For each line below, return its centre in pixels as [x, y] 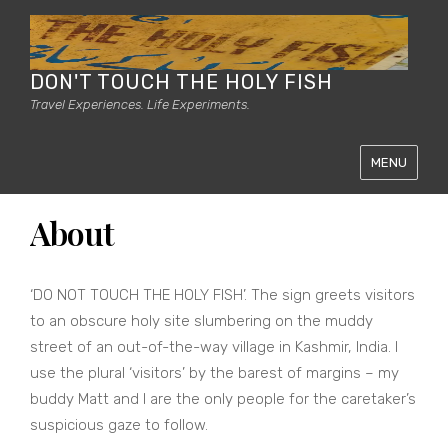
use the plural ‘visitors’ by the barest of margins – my [214, 373]
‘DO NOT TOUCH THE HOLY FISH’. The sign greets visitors [222, 295]
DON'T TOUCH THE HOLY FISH [181, 82]
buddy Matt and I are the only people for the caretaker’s [223, 399]
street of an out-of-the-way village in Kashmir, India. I [214, 347]
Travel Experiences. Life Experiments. [140, 104]
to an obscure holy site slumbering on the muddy [201, 321]
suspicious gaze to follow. [119, 425]
